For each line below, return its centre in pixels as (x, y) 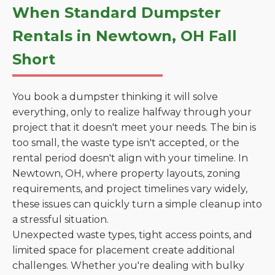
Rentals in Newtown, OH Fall (125, 36)
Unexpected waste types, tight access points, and (132, 235)
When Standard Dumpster (117, 13)
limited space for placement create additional (124, 250)
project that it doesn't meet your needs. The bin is (134, 127)
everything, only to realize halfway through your (132, 112)
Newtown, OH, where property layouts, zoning (126, 173)
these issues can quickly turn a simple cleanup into (137, 204)
